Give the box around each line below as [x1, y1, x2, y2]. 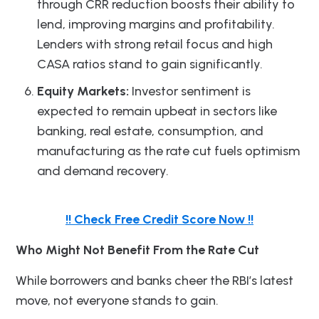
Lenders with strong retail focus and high [37, 36, 273, 52]
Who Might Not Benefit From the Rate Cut [16, 241, 259, 258]
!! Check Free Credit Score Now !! [66, 211, 253, 227]
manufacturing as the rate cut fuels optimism [37, 142, 300, 159]
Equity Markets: [37, 83, 129, 99]
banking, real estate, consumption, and [37, 122, 263, 139]
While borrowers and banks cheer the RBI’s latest [16, 272, 293, 288]
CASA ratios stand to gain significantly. [37, 56, 263, 72]
